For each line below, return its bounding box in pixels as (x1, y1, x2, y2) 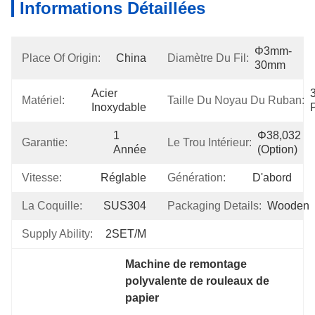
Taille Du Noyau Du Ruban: (167, 94, 304, 106)
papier (125, 292, 160, 304)
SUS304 (103, 200, 146, 212)
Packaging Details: (167, 200, 262, 212)
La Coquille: (22, 200, 82, 212)
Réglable (101, 172, 146, 184)
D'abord (252, 172, 292, 184)
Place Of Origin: (22, 52, 101, 64)
